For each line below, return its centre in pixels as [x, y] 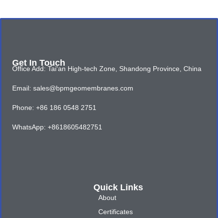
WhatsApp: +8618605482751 [57, 127]
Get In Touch [39, 63]
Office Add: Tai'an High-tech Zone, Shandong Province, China [107, 69]
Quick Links [118, 188]
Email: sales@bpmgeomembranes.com [73, 88]
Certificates [116, 212]
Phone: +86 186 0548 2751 [54, 108]
